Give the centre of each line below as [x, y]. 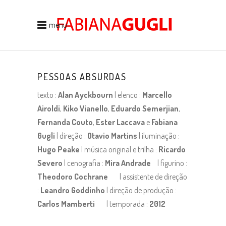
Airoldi [49, 108]
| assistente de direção [153, 177]
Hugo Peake [59, 149]
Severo [50, 163]
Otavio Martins [112, 136]
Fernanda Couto [65, 122]
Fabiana [164, 122]
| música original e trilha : [119, 149]
